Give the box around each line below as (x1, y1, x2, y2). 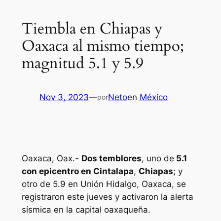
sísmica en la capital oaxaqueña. (21, 205, 150, 215)
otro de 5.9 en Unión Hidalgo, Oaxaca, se (21, 179, 186, 189)
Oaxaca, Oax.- (21, 153, 81, 164)
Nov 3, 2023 (39, 92, 89, 102)
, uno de (141, 153, 174, 164)
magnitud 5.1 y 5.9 (21, 53, 144, 74)
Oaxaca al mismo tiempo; (21, 36, 184, 57)
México (139, 92, 168, 102)
